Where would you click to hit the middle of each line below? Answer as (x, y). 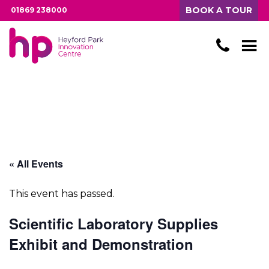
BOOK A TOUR (219, 10)
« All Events (36, 164)
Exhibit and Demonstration (101, 244)
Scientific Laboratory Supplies (113, 223)
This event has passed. (62, 194)
